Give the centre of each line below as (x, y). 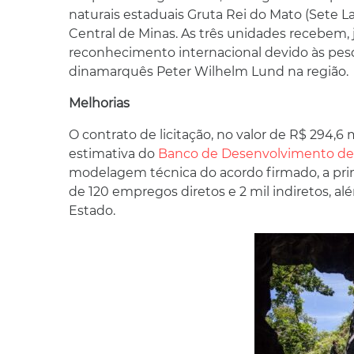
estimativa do (113, 153)
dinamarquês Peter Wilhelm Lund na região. (209, 71)
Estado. (92, 210)
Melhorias (99, 103)
